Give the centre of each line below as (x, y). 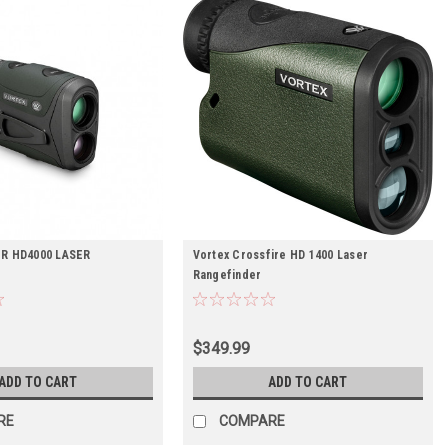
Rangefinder (227, 275)
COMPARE (251, 421)
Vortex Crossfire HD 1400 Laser (280, 255)
